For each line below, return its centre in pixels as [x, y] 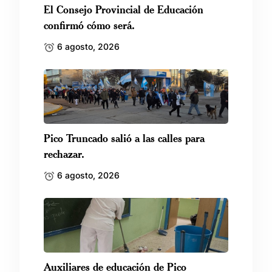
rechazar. [64, 153]
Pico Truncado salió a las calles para [124, 138]
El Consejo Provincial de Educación [124, 9]
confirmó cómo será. [89, 25]
